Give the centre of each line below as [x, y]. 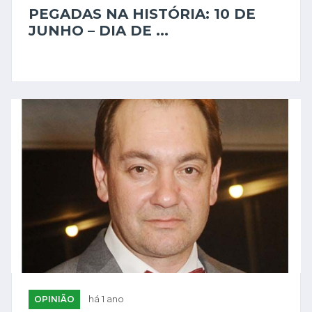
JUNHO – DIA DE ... [99, 31]
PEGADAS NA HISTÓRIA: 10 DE [142, 14]
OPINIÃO [54, 299]
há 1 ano [106, 299]
